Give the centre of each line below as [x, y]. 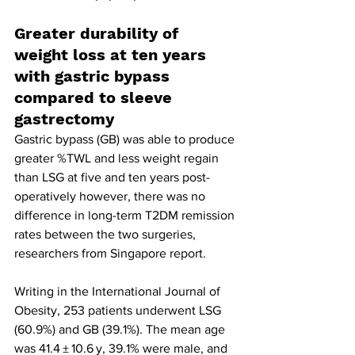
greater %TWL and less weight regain [118, 158]
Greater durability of [99, 34]
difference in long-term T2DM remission [126, 216]
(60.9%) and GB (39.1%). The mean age [121, 330]
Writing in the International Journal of [119, 292]
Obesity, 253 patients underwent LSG [119, 311]
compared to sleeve [95, 98]
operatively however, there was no [111, 197]
